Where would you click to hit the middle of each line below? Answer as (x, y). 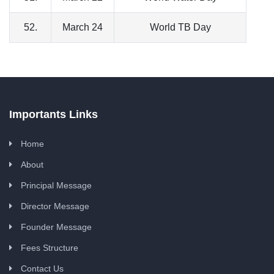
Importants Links (54, 115)
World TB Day (180, 28)
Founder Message (56, 227)
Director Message (55, 206)
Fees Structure (50, 248)
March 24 (83, 28)
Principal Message (56, 186)
